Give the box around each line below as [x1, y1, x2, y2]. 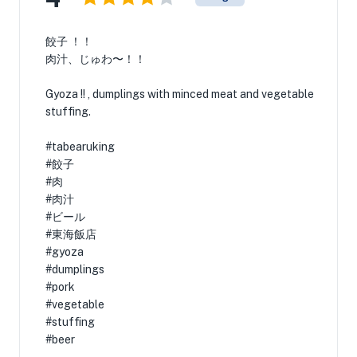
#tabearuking [45, 140, 115, 153]
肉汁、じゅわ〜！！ [45, 53, 146, 65]
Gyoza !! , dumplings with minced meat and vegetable [45, 88, 314, 100]
